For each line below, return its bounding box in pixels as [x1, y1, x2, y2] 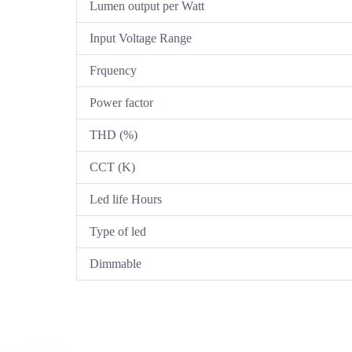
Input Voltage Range [90, 31, 192, 46]
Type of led [90, 225, 147, 239]
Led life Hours [90, 192, 163, 207]
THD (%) [90, 128, 138, 142]
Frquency [90, 64, 137, 78]
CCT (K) [90, 160, 136, 174]
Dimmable [90, 257, 142, 271]
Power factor [90, 96, 154, 110]
